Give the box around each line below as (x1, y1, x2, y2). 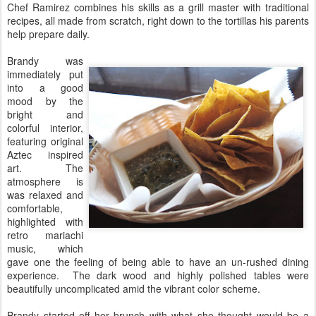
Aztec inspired (7, 147, 83, 162)
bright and (7, 107, 83, 121)
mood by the (7, 94, 83, 108)
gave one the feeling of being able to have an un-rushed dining (7, 255, 309, 269)
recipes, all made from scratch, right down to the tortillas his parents (7, 13, 309, 28)
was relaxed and (7, 188, 83, 202)
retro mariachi (7, 228, 83, 242)
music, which (7, 241, 83, 255)
